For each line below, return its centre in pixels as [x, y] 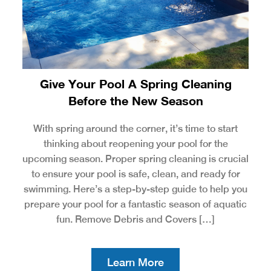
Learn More [135, 262]
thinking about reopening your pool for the [135, 143]
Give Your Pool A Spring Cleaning [135, 83]
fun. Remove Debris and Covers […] [135, 219]
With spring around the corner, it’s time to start [135, 128]
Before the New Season [135, 100]
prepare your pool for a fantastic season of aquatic [135, 204]
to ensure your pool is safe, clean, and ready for [135, 174]
